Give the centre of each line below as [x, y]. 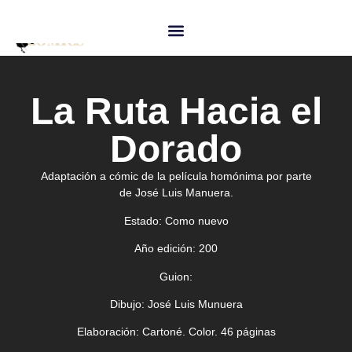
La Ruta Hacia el [176, 112]
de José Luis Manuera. [176, 193]
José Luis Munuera [195, 304]
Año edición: [165, 249]
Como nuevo [195, 220]
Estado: [143, 220]
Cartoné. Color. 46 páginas [209, 332]
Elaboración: [109, 332]
